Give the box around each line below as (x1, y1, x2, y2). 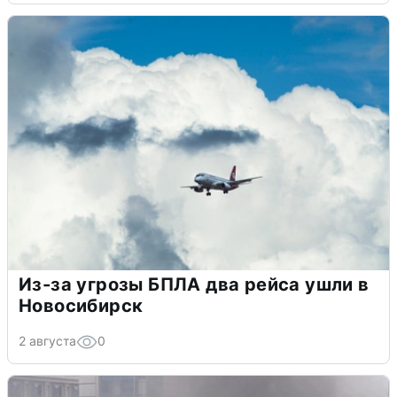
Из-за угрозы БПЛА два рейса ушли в (19, 273, 370, 295)
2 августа (19, 332, 76, 348)
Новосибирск (19, 294, 144, 316)
